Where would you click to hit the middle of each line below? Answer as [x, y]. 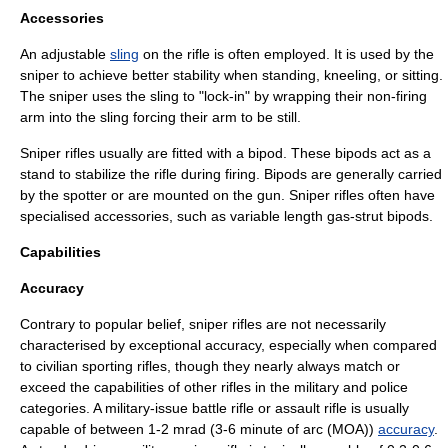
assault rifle [311, 408]
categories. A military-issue [106, 408]
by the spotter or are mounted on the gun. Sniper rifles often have [227, 195]
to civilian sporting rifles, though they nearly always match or [210, 366]
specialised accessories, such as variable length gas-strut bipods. [226, 216]
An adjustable [65, 54]
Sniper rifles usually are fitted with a [134, 153]
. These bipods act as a [357, 153]
